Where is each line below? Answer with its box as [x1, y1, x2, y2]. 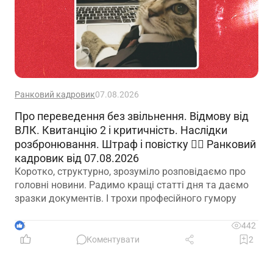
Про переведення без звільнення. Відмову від [15, 110, 249, 123]
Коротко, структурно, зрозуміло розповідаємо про [15, 166, 246, 178]
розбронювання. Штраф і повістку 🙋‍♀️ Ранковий [15, 138, 256, 151]
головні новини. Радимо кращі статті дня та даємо [15, 179, 249, 191]
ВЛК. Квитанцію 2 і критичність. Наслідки [15, 124, 227, 137]
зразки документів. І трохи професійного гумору [15, 193, 236, 205]
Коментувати [87, 235, 140, 245]
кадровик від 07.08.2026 [15, 152, 139, 165]
